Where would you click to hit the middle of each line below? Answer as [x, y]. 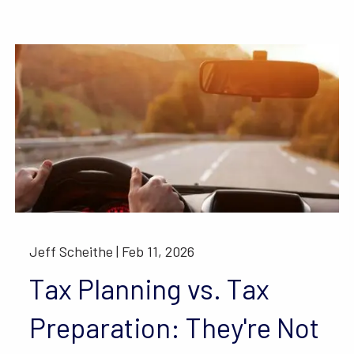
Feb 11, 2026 [158, 251]
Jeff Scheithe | [76, 251]
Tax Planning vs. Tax [150, 288]
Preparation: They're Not [175, 327]
